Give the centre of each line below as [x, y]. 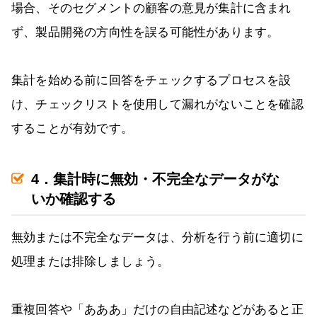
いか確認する [74, 198]
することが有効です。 [72, 128]
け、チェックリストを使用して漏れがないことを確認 [157, 104]
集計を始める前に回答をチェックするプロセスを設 [151, 80]
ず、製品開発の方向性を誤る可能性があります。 [145, 32]
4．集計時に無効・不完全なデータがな [155, 179]
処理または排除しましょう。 [91, 261]
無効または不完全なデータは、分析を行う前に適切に [157, 237]
